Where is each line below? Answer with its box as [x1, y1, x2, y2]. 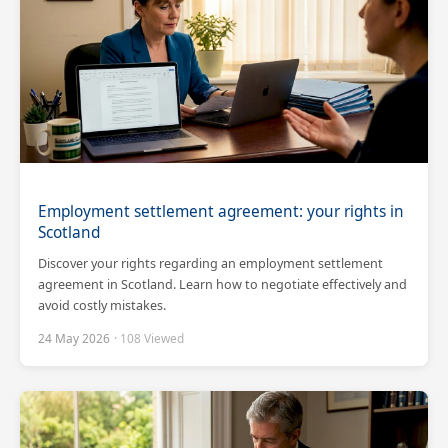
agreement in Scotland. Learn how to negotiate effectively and [38, 276, 407, 293]
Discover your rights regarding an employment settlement [38, 255, 383, 272]
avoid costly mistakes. [38, 297, 166, 314]
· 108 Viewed [114, 330, 184, 346]
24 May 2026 [38, 330, 110, 346]
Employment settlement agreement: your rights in [38, 201, 404, 222]
